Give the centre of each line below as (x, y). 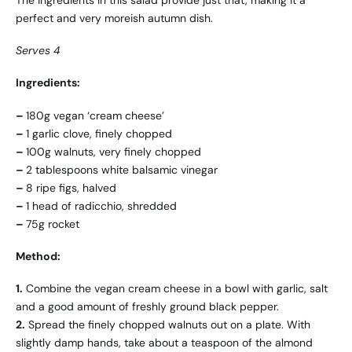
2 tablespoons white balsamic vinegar (122, 169)
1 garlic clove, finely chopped (99, 133)
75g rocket (53, 224)
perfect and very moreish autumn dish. (114, 18)
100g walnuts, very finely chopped (114, 151)
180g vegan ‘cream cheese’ (95, 115)
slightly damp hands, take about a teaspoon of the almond (164, 343)
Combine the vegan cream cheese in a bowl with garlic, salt (175, 289)
